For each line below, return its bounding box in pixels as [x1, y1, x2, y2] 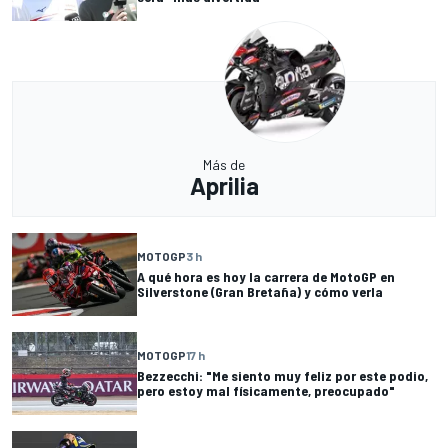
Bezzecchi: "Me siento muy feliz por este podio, [137, 367, 428, 385]
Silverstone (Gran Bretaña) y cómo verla [137, 283, 383, 301]
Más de [203, 155, 245, 173]
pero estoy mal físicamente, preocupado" [137, 382, 395, 400]
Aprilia [189, 170, 259, 200]
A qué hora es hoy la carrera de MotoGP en [137, 268, 395, 286]
